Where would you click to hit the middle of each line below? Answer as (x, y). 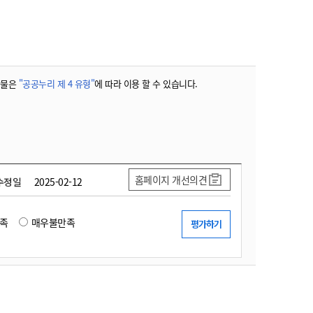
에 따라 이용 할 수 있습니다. (146, 83)
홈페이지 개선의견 (170, 180)
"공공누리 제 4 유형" (56, 83)
